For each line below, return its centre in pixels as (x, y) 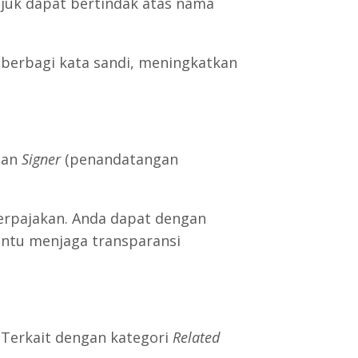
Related (197, 337)
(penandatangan (120, 159)
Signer (42, 159)
